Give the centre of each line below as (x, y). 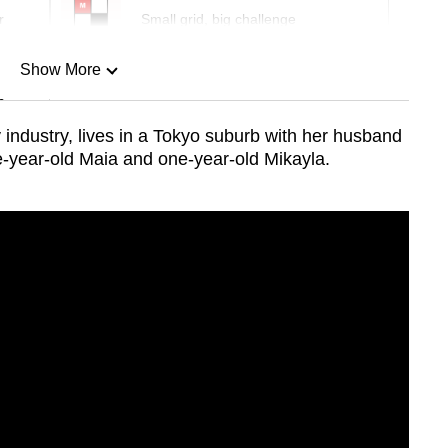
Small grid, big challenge (218, 19)
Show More (60, 70)
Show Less (60, 172)
